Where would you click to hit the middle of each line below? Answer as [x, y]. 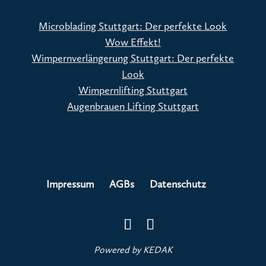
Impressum [70, 184]
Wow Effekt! [133, 42]
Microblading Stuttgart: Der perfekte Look [133, 26]
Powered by [118, 250]
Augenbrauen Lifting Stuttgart [133, 106]
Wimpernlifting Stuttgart [133, 90]
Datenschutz [178, 184]
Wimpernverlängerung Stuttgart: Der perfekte [133, 58]
